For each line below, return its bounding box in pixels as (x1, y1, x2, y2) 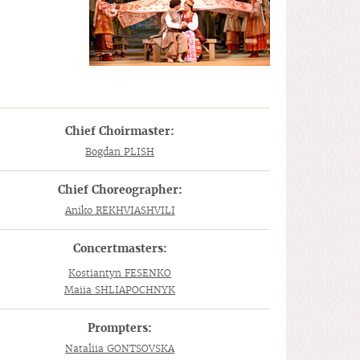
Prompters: (88, 321, 153, 335)
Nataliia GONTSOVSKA (65, 342, 175, 354)
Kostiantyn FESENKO (68, 267, 172, 279)
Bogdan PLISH (85, 145, 155, 157)
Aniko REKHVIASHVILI (64, 204, 175, 216)
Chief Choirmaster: (65, 124, 175, 138)
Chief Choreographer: (57, 182, 182, 197)
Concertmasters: (72, 241, 167, 256)
